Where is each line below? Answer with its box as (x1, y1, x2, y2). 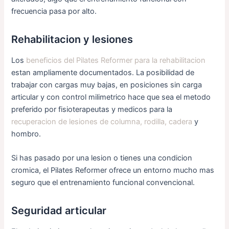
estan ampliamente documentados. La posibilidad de (11, 67, 195, 77)
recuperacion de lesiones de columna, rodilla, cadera (11, 117, 193, 126)
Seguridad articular (11, 204, 107, 217)
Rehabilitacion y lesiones (11, 33, 133, 45)
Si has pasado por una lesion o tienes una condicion (11, 153, 193, 163)
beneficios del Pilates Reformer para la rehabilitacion (26, 55, 206, 65)
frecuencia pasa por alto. (11, 6, 97, 16)
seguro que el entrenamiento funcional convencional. (11, 177, 195, 187)
